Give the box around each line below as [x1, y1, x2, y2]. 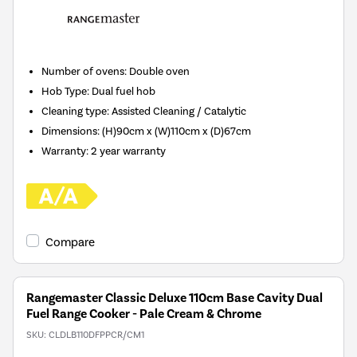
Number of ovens [41, 65, 125, 78]
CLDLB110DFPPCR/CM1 [49, 329, 144, 341]
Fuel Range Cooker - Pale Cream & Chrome [26, 306, 261, 323]
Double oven [129, 65, 190, 78]
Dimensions [41, 124, 98, 138]
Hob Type [41, 84, 88, 98]
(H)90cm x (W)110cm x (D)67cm [102, 124, 252, 138]
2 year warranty [91, 144, 167, 158]
